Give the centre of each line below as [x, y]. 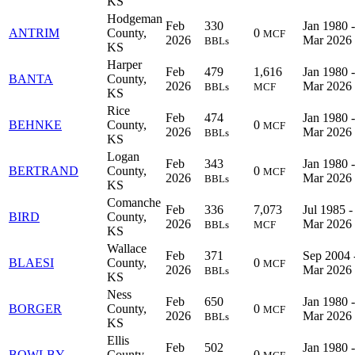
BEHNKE [35, 124]
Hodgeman [135, 18]
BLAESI [31, 262]
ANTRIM [34, 32]
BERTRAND [44, 170]
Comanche [134, 202]
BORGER [35, 308]
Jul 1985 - [328, 209]
